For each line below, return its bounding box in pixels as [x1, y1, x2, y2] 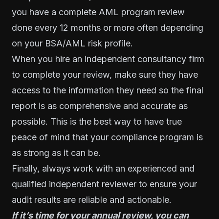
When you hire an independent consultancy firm [12, 53, 204, 64]
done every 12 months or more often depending [12, 22, 203, 33]
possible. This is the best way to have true [12, 116, 182, 127]
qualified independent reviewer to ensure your [12, 178, 197, 189]
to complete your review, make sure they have [12, 69, 198, 80]
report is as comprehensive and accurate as [12, 100, 188, 111]
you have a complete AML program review [12, 6, 185, 17]
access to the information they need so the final [12, 85, 203, 95]
